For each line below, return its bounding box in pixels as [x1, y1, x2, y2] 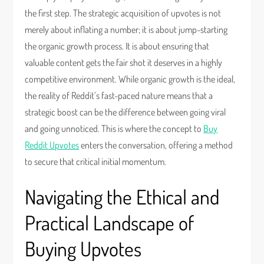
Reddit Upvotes [25, 139, 80, 151]
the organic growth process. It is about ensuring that [25, 40, 210, 52]
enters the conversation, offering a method [79, 139, 233, 151]
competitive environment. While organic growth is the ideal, [25, 73, 236, 85]
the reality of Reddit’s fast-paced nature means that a [25, 90, 213, 101]
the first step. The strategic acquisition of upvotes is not [25, 7, 222, 19]
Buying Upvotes [25, 236, 142, 261]
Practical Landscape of [25, 210, 194, 235]
